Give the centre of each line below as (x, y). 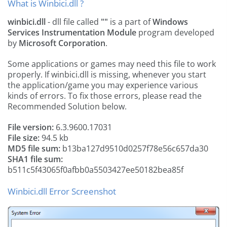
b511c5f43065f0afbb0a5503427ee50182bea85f (96, 170)
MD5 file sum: (34, 148)
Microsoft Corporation (62, 43)
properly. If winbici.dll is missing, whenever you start (107, 74)
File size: (24, 138)
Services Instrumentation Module (72, 32)
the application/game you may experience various (103, 85)
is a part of (130, 22)
